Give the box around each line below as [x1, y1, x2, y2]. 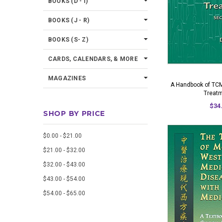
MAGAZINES [48, 75, 86, 82]
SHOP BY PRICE [43, 109, 106, 118]
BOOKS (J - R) [48, 17, 90, 24]
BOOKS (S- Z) [48, 36, 88, 43]
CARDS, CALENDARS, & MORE [48, 55, 138, 62]
